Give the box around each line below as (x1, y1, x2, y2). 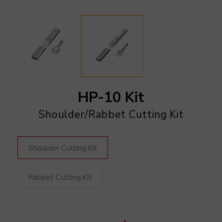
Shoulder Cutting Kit (28, 143, 97, 154)
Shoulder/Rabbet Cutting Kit (38, 108, 184, 122)
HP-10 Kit (78, 88, 144, 108)
